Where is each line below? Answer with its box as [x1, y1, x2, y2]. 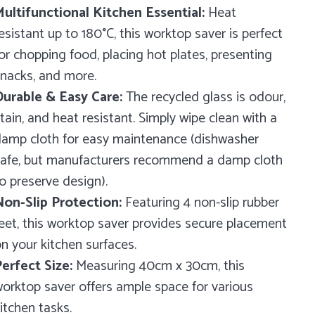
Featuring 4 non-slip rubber [121, 191, 279, 215]
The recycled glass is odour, [122, 86, 285, 110]
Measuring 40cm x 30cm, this [72, 255, 245, 278]
